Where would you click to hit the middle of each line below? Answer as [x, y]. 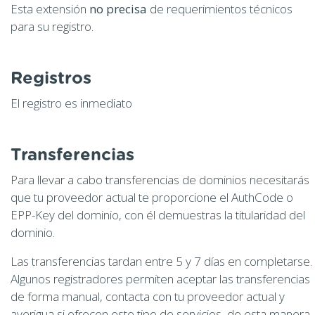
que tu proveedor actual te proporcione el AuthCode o [152, 197]
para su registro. [52, 26]
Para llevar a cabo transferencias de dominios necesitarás [160, 179]
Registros [51, 78]
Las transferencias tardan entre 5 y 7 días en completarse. [161, 261]
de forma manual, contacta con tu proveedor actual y [148, 296]
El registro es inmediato [71, 103]
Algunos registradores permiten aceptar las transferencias [160, 278]
